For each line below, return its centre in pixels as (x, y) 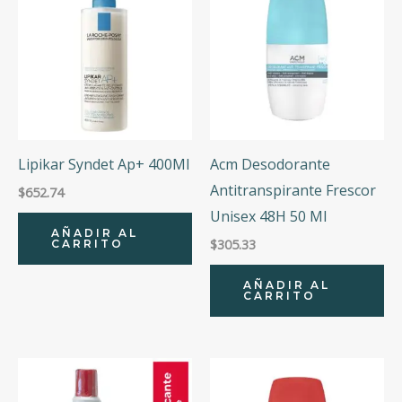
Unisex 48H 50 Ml (268, 216)
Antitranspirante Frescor (293, 190)
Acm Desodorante (270, 164)
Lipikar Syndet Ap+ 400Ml (104, 164)
